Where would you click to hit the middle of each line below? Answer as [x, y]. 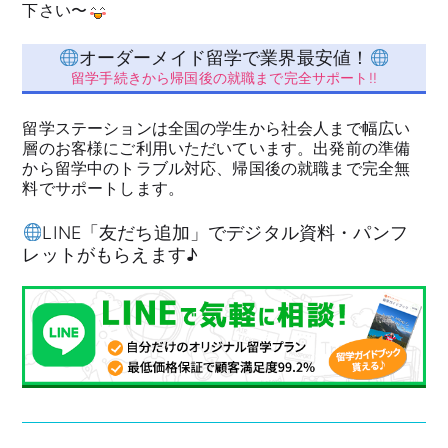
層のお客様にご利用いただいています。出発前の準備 [216, 147]
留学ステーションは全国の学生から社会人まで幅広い [216, 127]
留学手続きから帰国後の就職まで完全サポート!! [224, 78]
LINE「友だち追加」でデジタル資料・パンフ [225, 232]
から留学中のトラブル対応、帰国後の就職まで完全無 [216, 167]
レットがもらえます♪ [110, 254]
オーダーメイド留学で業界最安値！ [224, 58]
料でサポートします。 [103, 187]
